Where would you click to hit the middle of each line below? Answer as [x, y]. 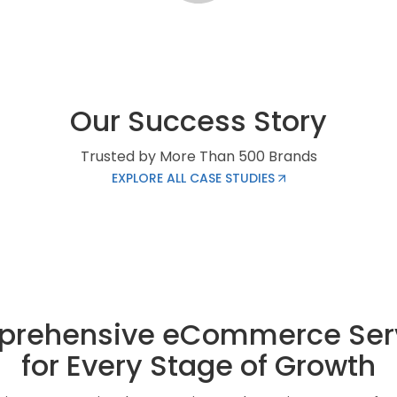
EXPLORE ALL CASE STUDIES [195, 178]
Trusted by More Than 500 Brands [198, 156]
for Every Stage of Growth [198, 365]
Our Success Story [198, 121]
